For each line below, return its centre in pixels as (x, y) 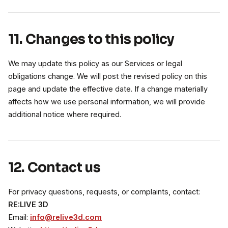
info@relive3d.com (66, 217)
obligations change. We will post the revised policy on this (108, 76)
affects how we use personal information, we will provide (107, 102)
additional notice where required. (65, 115)
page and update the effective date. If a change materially (108, 89)
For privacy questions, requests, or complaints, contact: (104, 192)
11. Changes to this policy (91, 39)
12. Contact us (54, 167)
